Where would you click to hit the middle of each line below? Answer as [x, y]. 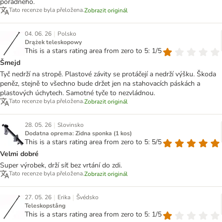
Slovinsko [71, 125]
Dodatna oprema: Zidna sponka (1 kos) [78, 133]
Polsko [67, 33]
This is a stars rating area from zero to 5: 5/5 [93, 142]
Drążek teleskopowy [53, 42]
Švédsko [87, 197]
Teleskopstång [45, 205]
